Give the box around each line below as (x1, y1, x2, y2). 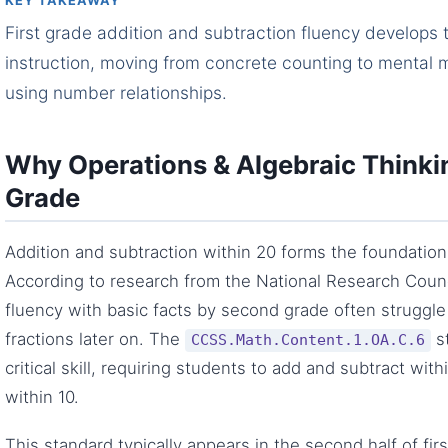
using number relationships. (5, 81, 227, 103)
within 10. (5, 387, 79, 408)
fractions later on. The (5, 329, 185, 350)
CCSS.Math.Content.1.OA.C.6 (191, 331, 426, 350)
